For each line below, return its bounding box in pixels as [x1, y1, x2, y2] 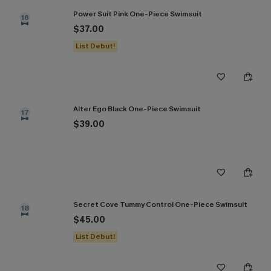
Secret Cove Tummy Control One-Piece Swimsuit [73, 199, 247, 209]
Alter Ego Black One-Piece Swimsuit [73, 104, 201, 114]
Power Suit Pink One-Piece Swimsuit [73, 8, 202, 19]
